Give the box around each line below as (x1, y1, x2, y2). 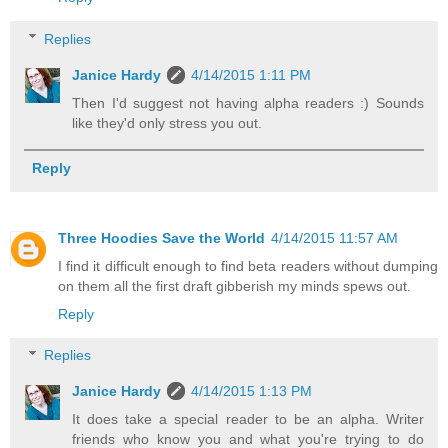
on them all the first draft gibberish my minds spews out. (58, 277, 411, 294)
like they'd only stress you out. (72, 114, 263, 131)
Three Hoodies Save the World (58, 229, 265, 246)
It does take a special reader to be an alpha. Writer (72, 411, 424, 428)
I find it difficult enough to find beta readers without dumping (58, 257, 438, 274)
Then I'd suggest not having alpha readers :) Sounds (72, 94, 424, 111)
